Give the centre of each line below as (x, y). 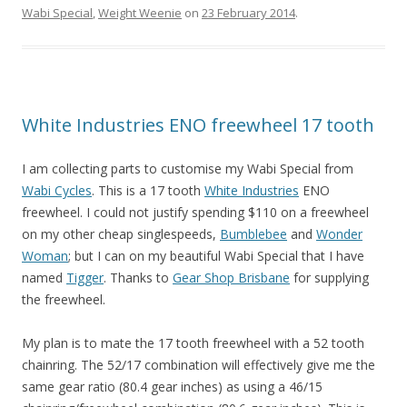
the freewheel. (64, 300)
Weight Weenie (140, 13)
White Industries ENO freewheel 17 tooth (198, 125)
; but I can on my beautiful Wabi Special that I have (216, 256)
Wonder (339, 234)
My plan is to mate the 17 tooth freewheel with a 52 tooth (193, 343)
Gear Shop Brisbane (231, 278)
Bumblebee (253, 234)
